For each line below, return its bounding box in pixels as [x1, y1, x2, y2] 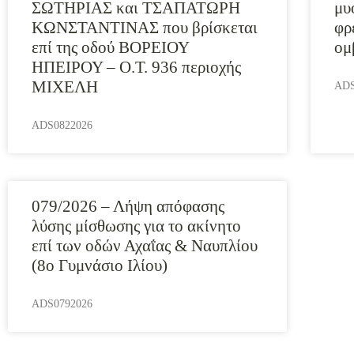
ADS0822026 [32, 119, 92, 131]
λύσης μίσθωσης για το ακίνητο [32, 217, 241, 235]
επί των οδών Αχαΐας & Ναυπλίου [32, 236, 258, 255]
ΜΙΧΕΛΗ [32, 77, 98, 96]
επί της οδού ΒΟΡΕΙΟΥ [32, 38, 189, 57]
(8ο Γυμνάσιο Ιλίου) [32, 256, 168, 275]
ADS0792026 [32, 298, 92, 310]
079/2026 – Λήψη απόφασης [32, 197, 224, 216]
